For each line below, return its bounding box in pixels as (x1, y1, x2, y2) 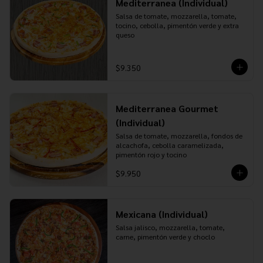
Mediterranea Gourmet (115, 102, 218, 114)
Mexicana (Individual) (115, 208, 208, 220)
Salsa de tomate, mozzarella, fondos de (115, 131, 242, 140)
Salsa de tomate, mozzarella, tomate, (115, 11, 237, 21)
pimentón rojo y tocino (115, 150, 187, 159)
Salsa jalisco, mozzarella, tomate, (115, 222, 225, 232)
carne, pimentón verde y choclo (115, 232, 215, 241)
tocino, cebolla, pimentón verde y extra (115, 21, 239, 30)
